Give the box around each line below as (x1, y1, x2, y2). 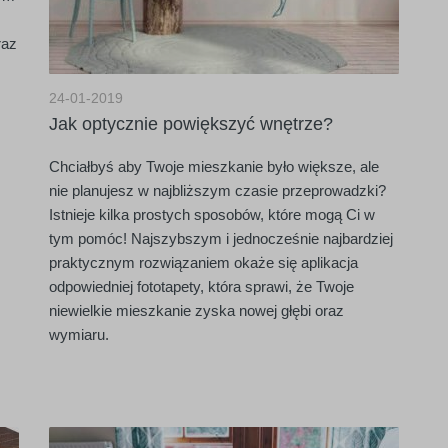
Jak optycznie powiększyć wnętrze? (49, 114, 333, 134)
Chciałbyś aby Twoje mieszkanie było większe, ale (49, 158, 379, 175)
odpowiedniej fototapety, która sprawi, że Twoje (49, 278, 354, 295)
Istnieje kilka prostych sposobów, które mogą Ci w (49, 206, 375, 223)
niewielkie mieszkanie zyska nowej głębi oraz (49, 302, 344, 319)
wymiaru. (49, 326, 109, 343)
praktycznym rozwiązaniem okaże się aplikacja (49, 254, 358, 271)
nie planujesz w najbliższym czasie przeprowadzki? (49, 182, 386, 199)
